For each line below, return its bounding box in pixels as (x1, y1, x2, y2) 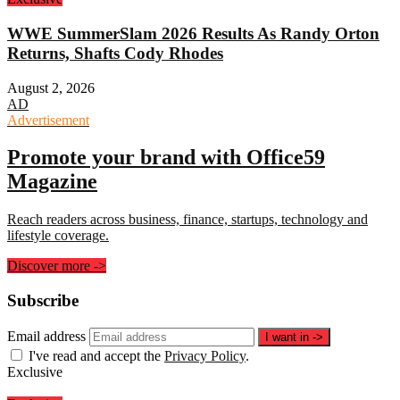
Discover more (7, 258, 94, 274)
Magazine (7, 170, 97, 194)
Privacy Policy (164, 347, 246, 363)
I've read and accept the (25, 347, 164, 363)
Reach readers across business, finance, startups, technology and (7, 212, 368, 228)
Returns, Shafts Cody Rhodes (7, 43, 223, 62)
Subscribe (7, 291, 79, 311)
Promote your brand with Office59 (7, 146, 325, 170)
